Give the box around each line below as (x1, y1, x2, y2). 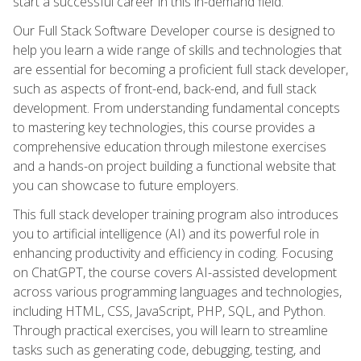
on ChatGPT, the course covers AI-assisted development (13, 263, 337, 281)
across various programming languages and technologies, (13, 282, 342, 301)
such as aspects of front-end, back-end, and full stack (13, 79, 316, 98)
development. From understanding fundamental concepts (13, 98, 340, 117)
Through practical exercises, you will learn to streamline (13, 321, 328, 339)
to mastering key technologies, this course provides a (13, 118, 315, 136)
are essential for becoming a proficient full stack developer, (13, 60, 348, 78)
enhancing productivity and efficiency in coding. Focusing (13, 243, 333, 262)
